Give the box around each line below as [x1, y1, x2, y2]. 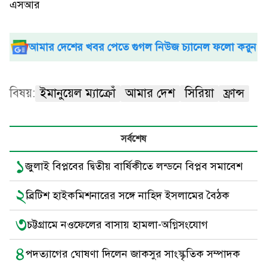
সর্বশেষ [121, 133, 146, 145]
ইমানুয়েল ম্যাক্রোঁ [40, 86, 116, 101]
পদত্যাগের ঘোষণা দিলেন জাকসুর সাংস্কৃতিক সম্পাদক [26, 247, 240, 260]
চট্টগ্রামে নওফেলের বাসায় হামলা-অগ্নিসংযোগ [27, 218, 208, 231]
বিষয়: [10, 86, 35, 101]
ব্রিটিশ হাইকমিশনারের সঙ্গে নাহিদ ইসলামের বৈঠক [26, 189, 229, 202]
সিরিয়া [185, 86, 214, 101]
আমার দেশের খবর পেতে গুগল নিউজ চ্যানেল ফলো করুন [29, 41, 256, 54]
